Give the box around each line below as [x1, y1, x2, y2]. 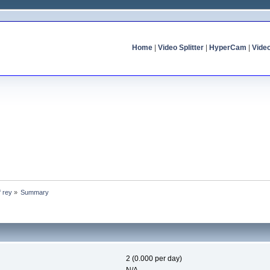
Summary [20, 188, 49, 196]
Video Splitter [157, 43, 204, 52]
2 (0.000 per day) [125, 254, 182, 263]
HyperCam [209, 43, 246, 52]
